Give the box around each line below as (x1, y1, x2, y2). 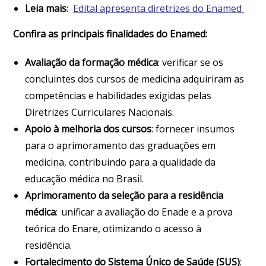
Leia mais (25, 2, 67, 15)
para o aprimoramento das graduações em (25, 139, 216, 152)
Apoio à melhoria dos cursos (25, 122, 152, 135)
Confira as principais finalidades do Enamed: (13, 27, 208, 40)
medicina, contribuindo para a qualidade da (25, 156, 216, 169)
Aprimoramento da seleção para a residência (25, 189, 224, 202)
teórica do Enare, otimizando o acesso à (25, 222, 202, 235)
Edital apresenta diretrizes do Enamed (73, 2, 245, 15)
